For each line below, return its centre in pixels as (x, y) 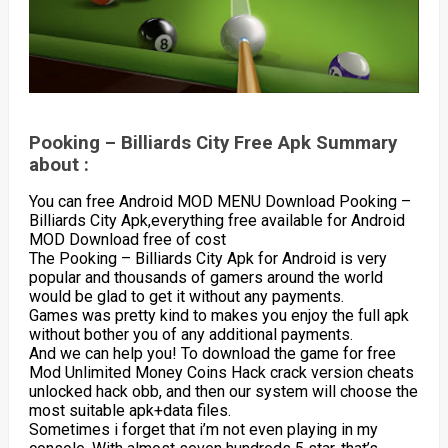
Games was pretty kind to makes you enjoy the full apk (218, 315)
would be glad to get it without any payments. (186, 296)
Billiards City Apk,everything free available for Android (216, 220)
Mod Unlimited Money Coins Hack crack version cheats (221, 372)
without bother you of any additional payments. (190, 334)
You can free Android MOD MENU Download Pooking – (219, 201)
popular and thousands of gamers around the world (205, 277)
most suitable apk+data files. (129, 410)
